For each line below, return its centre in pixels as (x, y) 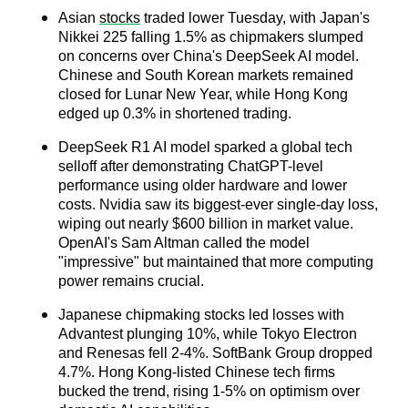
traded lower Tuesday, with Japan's (255, 18)
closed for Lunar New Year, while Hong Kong (203, 95)
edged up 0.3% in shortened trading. (175, 114)
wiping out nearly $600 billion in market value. (206, 224)
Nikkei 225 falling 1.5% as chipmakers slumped (211, 37)
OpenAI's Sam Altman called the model (184, 243)
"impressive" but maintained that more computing (216, 262)
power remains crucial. (131, 281)
